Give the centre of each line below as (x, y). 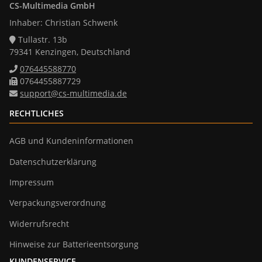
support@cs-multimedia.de (73, 93)
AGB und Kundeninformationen (71, 141)
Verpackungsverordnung (58, 203)
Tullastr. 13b (42, 39)
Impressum (32, 182)
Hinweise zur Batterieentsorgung (74, 244)
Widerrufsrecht (39, 223)
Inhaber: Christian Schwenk (63, 23)
